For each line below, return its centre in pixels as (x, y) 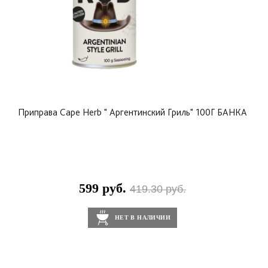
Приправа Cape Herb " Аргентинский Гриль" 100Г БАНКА (133, 112)
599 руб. (104, 188)
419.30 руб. (158, 189)
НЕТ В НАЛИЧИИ (143, 218)
